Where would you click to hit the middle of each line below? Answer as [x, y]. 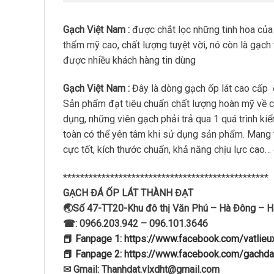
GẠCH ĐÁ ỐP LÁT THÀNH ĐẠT [128, 193]
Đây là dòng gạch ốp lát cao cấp [200, 88]
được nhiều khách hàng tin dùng [129, 61]
